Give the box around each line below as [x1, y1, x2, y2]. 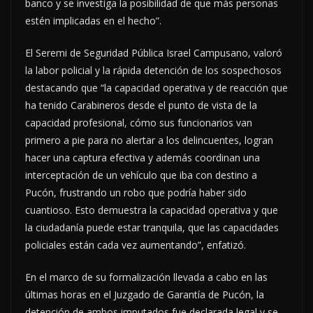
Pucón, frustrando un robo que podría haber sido [25, 185, 247, 199]
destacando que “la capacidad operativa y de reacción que [25, 80, 288, 94]
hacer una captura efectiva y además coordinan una [25, 150, 260, 164]
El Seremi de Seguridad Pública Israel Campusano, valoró [25, 45, 282, 59]
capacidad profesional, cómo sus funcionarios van [25, 115, 252, 129]
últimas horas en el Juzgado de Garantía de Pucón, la [25, 287, 264, 301]
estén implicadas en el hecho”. [25, 13, 161, 27]
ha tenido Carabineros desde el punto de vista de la [25, 98, 257, 112]
